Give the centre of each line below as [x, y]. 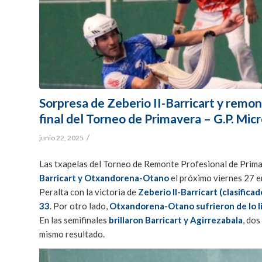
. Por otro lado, [79, 206]
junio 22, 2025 [61, 137]
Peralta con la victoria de [89, 192]
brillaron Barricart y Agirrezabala [176, 220]
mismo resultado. [72, 234]
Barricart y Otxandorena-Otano [104, 178]
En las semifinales [74, 220]
